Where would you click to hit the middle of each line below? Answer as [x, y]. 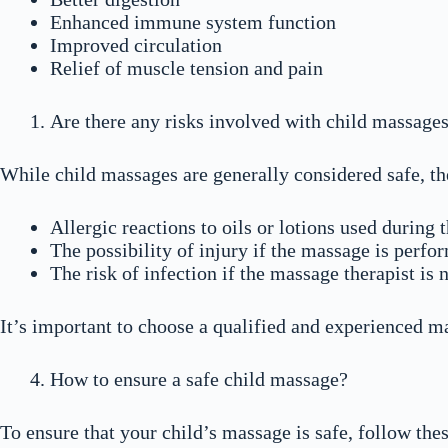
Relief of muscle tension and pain [186, 68]
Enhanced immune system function [193, 22]
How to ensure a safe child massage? [199, 379]
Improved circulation [136, 45]
